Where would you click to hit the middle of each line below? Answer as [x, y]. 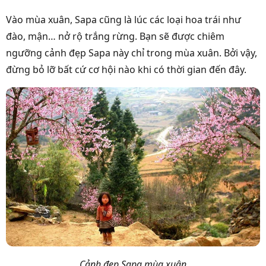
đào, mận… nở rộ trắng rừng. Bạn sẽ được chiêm [115, 37]
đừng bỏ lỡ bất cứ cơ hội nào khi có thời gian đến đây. [126, 70]
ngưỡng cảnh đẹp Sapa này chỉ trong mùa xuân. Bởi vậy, [132, 53]
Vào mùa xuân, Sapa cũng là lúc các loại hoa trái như [123, 20]
